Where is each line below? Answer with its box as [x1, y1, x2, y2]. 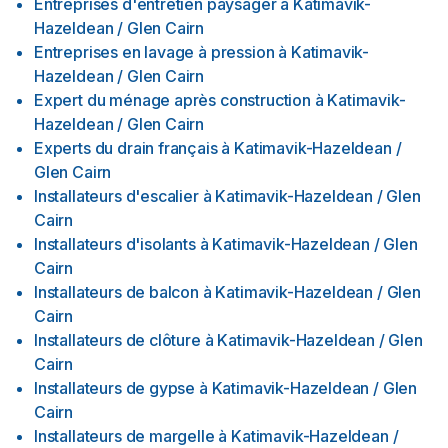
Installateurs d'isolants [34, 234, 196, 254]
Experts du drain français [34, 138, 218, 158]
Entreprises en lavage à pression [34, 42, 275, 62]
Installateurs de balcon [34, 282, 199, 302]
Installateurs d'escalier [34, 186, 199, 206]
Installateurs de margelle [34, 426, 215, 446]
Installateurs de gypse [34, 378, 196, 398]
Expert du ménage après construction [34, 90, 311, 110]
